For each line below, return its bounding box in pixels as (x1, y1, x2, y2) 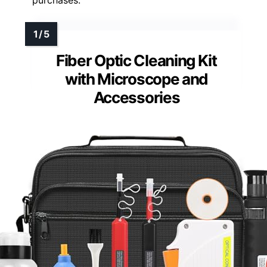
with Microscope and (64, 70, 209, 89)
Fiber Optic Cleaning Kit (56, 51, 217, 70)
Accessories (93, 88, 180, 107)
